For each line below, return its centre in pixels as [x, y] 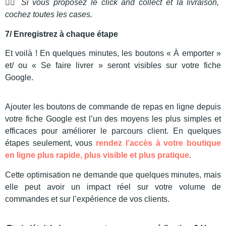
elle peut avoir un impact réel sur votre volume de [113, 187]
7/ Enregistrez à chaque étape [62, 34]
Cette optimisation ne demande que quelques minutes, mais [113, 175]
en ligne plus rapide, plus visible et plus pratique [97, 155]
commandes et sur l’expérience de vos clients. [87, 199]
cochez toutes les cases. [49, 15]
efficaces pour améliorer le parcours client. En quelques [113, 131]
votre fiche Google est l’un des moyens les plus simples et [113, 119]
